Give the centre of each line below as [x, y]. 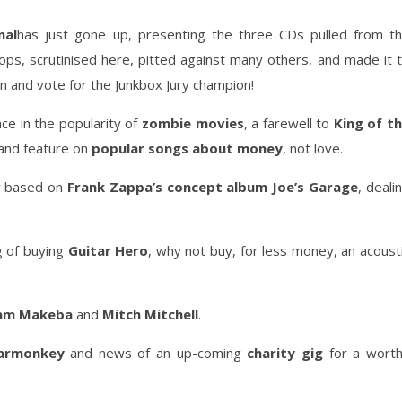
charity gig [285, 353]
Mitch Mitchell [150, 314]
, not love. [313, 148]
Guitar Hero [108, 250]
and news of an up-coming [156, 353]
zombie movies [192, 123]
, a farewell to [288, 123]
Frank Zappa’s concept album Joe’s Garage [213, 187]
